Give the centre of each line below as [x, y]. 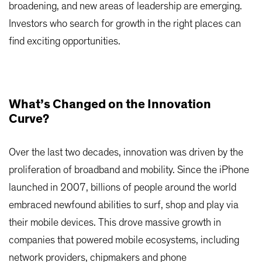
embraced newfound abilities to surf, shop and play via [124, 205]
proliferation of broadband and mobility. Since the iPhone [129, 170]
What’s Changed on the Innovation [110, 104]
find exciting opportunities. [65, 41]
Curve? [29, 118]
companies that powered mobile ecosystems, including [124, 240]
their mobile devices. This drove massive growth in [115, 223]
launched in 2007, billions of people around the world [123, 187]
